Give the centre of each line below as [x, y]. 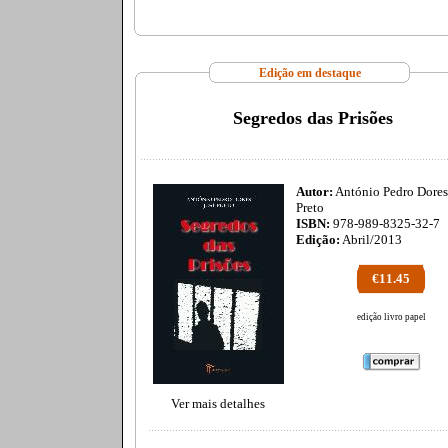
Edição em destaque [309, 73]
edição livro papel [391, 317]
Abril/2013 [371, 239]
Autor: [314, 191]
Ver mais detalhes [218, 403]
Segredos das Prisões [313, 118]
